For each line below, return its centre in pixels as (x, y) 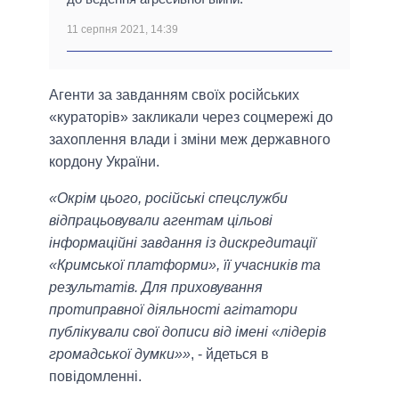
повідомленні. (95, 376)
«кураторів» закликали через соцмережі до (191, 117)
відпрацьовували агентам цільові (161, 220)
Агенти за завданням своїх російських (174, 94)
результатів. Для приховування (156, 287)
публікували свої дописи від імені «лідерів (187, 331)
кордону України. (104, 161)
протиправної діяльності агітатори (173, 309)
